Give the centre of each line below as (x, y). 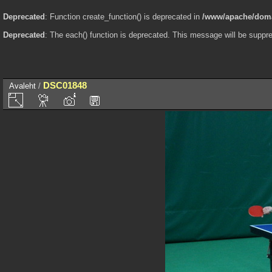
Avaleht (22, 86)
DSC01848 (65, 85)
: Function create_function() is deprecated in (124, 17)
